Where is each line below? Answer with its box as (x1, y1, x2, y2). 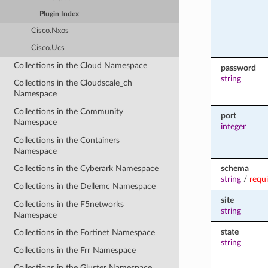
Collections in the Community (14, 107, 124, 116)
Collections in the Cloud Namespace (14, 60, 148, 70)
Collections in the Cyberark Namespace (14, 164, 159, 173)
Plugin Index (39, 11, 80, 18)
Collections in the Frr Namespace (14, 245, 136, 255)
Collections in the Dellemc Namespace (14, 181, 156, 191)
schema (220, 163, 249, 173)
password (220, 63, 256, 72)
